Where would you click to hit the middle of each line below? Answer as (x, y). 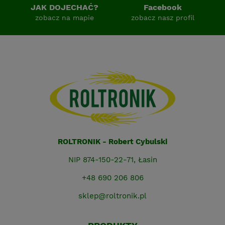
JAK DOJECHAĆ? (65, 8)
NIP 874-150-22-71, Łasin (113, 160)
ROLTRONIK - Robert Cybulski (113, 142)
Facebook (163, 8)
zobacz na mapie (65, 18)
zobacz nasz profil (163, 18)
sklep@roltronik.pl (113, 196)
